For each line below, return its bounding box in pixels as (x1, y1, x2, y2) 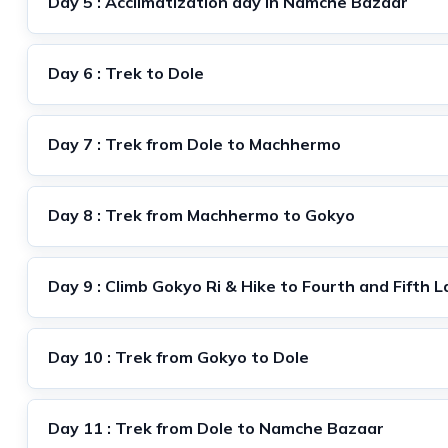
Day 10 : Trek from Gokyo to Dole (48, 346, 309, 367)
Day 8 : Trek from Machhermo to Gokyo (48, 204, 355, 225)
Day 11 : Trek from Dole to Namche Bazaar (48, 417, 384, 438)
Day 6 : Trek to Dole (48, 62, 204, 83)
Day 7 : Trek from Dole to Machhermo (48, 133, 341, 154)
